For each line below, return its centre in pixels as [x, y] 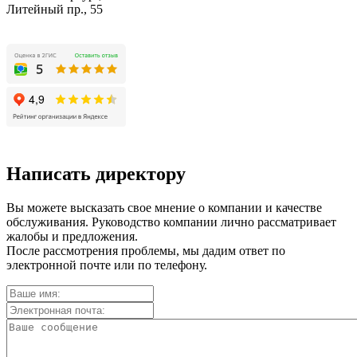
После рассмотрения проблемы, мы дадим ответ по [146, 250]
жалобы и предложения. [72, 236]
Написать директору [96, 174]
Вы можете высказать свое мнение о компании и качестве [164, 207]
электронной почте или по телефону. [107, 265]
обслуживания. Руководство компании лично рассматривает [171, 222]
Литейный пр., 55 [55, 10]
